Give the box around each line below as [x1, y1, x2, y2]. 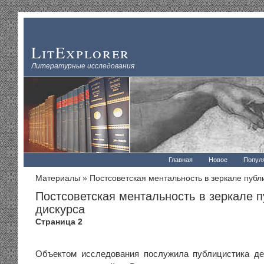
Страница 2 [35, 217, 82, 226]
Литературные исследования [31, 61, 134, 70]
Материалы [35, 174, 80, 183]
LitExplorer [31, 42, 130, 62]
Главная [168, 156, 193, 163]
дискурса [35, 203, 85, 216]
